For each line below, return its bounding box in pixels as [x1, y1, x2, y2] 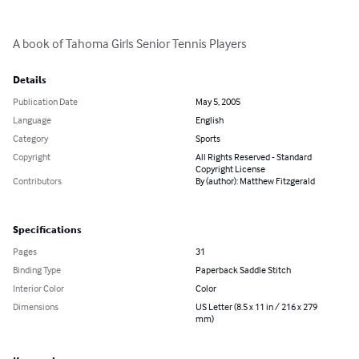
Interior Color [13, 282, 64, 295]
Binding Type [13, 264, 61, 276]
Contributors [13, 175, 62, 188]
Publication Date [13, 95, 78, 108]
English [196, 114, 224, 127]
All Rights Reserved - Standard [196, 151, 312, 163]
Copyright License [196, 163, 265, 175]
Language [13, 114, 51, 127]
